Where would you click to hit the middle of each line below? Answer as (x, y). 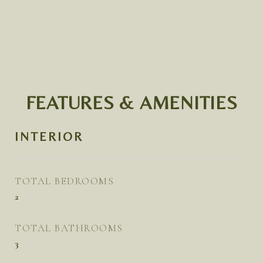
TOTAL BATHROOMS (69, 228)
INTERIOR (49, 137)
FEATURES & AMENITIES (131, 102)
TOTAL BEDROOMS (64, 181)
